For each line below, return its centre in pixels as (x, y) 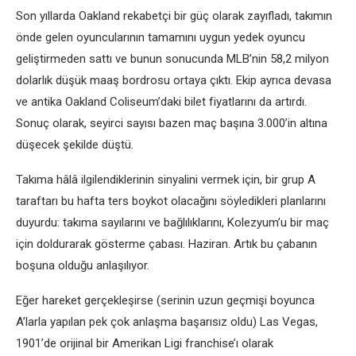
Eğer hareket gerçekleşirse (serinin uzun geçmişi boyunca (165, 300)
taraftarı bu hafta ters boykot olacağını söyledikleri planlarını (171, 201)
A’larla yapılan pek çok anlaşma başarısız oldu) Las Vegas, (167, 322)
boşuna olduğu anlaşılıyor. (83, 265)
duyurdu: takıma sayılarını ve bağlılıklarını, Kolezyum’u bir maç (172, 222)
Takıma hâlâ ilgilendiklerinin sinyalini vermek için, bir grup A (166, 180)
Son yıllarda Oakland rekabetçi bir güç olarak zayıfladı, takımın (174, 16)
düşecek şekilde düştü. (75, 145)
